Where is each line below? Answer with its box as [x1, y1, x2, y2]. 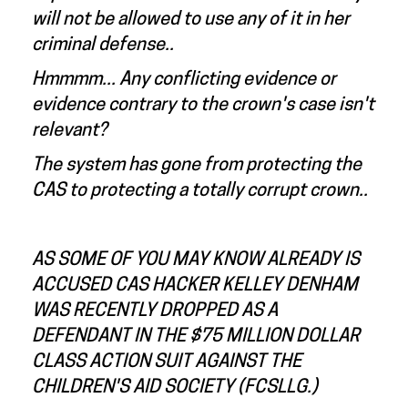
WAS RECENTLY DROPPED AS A [32, 302, 278, 321]
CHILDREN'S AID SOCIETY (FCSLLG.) [32, 379, 318, 397]
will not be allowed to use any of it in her [32, 11, 350, 29]
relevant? [32, 122, 107, 140]
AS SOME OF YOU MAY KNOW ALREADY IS [32, 251, 360, 270]
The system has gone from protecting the [32, 157, 362, 175]
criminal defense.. [32, 36, 181, 55]
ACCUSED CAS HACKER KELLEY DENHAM [32, 277, 358, 295]
